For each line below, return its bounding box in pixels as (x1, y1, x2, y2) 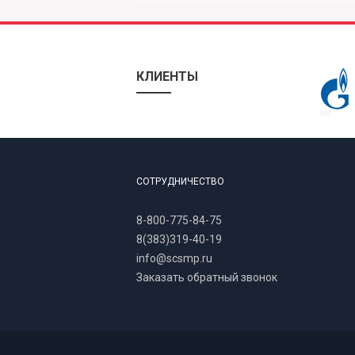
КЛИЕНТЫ (136, 68, 198, 84)
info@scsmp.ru (136, 251, 212, 265)
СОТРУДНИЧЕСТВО (136, 175, 224, 187)
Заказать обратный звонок (136, 270, 277, 284)
